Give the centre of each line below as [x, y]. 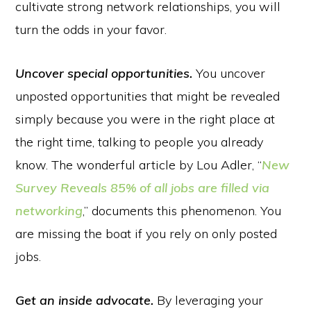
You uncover [229, 73]
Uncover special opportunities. [104, 73]
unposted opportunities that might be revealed [148, 96]
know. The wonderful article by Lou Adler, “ [139, 165]
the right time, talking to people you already [140, 142]
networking [49, 210]
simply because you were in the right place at [145, 119]
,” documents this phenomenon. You [182, 210]
